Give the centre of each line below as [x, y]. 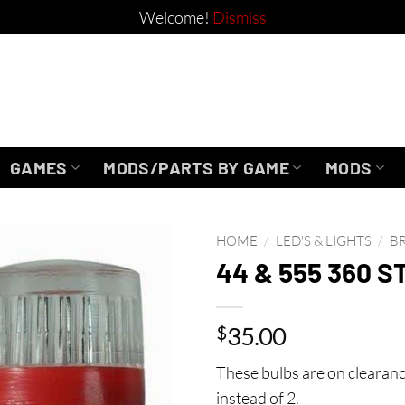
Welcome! [175, 17]
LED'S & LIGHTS [323, 241]
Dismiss [239, 17]
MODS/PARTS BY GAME [197, 167]
